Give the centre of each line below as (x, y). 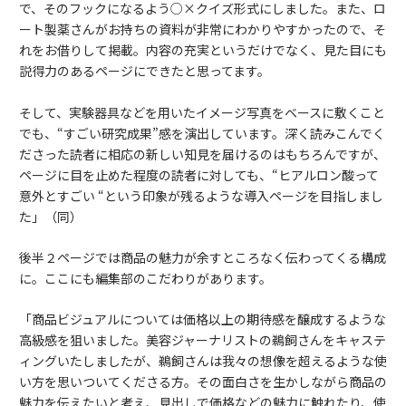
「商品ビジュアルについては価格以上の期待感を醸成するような (203, 319)
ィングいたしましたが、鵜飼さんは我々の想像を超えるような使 (203, 361)
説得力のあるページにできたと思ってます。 (145, 71)
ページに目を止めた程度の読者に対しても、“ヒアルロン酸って (199, 174)
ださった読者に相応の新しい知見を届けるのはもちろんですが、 (203, 154)
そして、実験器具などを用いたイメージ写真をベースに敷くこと (202, 112)
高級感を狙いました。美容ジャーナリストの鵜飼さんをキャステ (203, 340)
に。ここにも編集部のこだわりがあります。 (145, 279)
